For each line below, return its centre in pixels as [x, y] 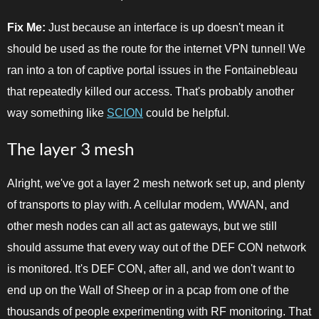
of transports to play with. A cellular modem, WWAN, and [148, 205]
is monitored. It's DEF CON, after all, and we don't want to [151, 269]
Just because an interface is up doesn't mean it [164, 28]
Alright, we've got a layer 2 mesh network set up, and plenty [156, 184]
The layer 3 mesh [70, 149]
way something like [57, 113]
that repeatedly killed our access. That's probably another [151, 92]
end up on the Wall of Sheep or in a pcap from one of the [148, 291]
